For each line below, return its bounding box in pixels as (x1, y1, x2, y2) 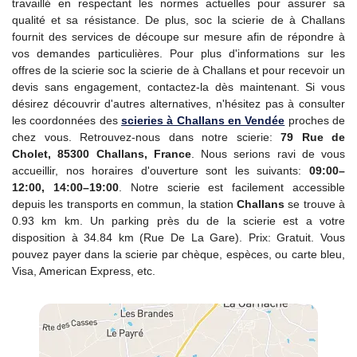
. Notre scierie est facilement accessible (118, 181, 346, 194)
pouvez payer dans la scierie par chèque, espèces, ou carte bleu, (12, 248, 345, 261)
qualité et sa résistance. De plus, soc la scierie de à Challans (12, 14, 345, 26)
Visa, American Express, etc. (12, 265, 155, 277)
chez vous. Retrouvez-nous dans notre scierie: (12, 131, 280, 143)
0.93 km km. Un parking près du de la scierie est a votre (12, 214, 345, 227)
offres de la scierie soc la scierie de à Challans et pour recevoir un (12, 64, 345, 76)
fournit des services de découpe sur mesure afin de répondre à (12, 30, 345, 43)
